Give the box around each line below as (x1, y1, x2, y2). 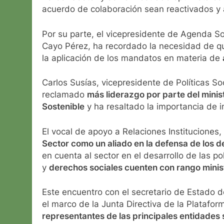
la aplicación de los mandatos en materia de (42, 52, 222, 63)
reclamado (42, 89, 87, 100)
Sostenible (42, 101, 84, 112)
